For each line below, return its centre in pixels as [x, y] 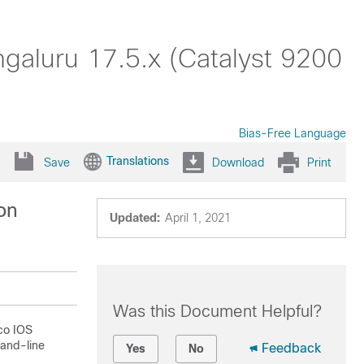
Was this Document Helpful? [217, 311]
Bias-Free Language [292, 133]
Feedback [291, 348]
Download [238, 162]
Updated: [134, 218]
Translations [138, 160]
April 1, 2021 [197, 218]
